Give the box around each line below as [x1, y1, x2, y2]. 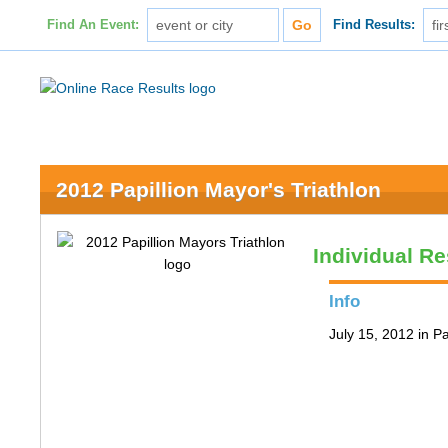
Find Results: [333, 18, 416, 32]
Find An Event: [46, 18, 139, 32]
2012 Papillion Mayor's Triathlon [56, 178, 382, 201]
